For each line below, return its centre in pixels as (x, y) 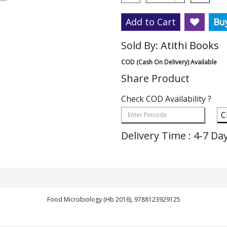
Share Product (155, 78)
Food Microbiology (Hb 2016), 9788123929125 (113, 199)
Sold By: (141, 45)
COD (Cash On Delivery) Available (169, 62)
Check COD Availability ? (166, 99)
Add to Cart (151, 22)
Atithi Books (190, 45)
